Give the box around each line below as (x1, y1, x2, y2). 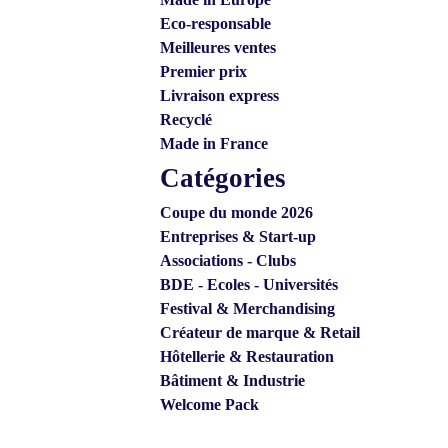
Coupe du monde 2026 (160, 204, 313, 221)
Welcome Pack (160, 396, 259, 413)
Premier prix (160, 63, 247, 80)
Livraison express (160, 87, 279, 104)
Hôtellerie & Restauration (160, 348, 334, 365)
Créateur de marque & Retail (160, 324, 360, 341)
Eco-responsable (160, 15, 271, 32)
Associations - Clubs (160, 252, 296, 269)
